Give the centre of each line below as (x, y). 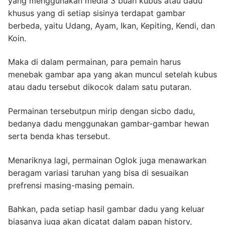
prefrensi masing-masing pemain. (71, 185)
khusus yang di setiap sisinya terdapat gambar (97, 13)
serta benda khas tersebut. (59, 136)
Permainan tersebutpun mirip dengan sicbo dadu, (101, 111)
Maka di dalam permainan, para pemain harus (94, 62)
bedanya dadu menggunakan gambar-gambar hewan (108, 124)
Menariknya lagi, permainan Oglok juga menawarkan (107, 160)
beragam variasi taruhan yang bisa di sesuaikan (98, 173)
